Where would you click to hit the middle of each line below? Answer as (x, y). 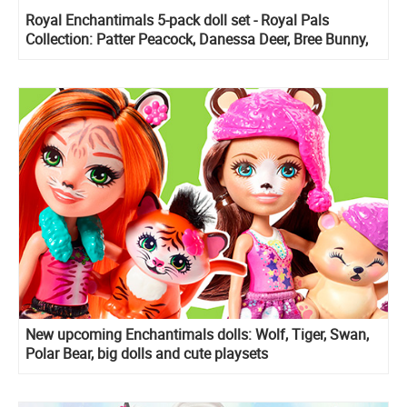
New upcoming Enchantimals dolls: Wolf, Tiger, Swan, (197, 334)
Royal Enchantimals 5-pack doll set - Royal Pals (177, 20)
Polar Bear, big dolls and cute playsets (147, 353)
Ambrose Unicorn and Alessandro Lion (148, 58)
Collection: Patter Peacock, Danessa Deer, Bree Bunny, (197, 39)
